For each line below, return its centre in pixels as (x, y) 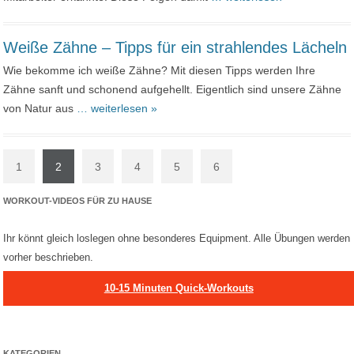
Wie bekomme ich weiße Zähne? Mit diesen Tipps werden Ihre (160, 70)
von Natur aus (40, 108)
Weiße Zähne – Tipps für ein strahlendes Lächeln (175, 47)
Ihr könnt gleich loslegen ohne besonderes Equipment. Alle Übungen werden (177, 238)
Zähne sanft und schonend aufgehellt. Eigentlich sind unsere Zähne (173, 89)
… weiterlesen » (117, 108)
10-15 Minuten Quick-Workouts (179, 288)
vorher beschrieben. (49, 257)
